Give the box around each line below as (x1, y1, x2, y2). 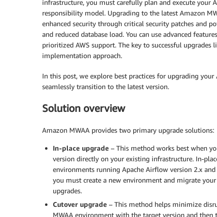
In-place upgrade (53, 143, 109, 152)
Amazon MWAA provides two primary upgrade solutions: (42, 125, 214, 134)
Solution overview (42, 102, 125, 115)
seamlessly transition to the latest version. (42, 82, 169, 91)
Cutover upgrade (53, 200, 109, 208)
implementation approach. (42, 51, 122, 60)
